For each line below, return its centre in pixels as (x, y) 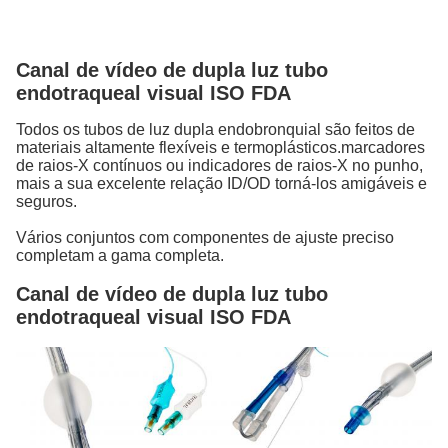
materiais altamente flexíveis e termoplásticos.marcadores (220, 147)
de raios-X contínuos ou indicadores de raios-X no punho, (219, 165)
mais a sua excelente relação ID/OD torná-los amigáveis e (221, 183)
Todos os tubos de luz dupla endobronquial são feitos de (215, 129)
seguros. (46, 201)
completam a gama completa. (120, 255)
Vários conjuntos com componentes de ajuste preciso (205, 237)
